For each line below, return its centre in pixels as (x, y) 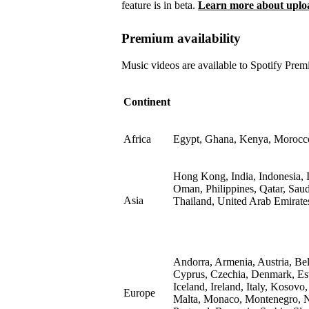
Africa (137, 139)
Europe (139, 293)
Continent (147, 102)
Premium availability (181, 39)
